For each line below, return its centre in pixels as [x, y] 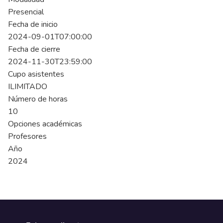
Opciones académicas [45, 124]
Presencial [26, 12]
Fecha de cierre [34, 49]
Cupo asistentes [36, 74]
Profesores [27, 136]
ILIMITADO [28, 87]
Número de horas [38, 99]
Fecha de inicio [33, 24]
